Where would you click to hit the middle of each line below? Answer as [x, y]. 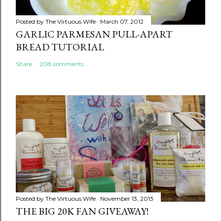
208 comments [62, 64]
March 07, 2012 [122, 21]
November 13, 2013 [127, 198]
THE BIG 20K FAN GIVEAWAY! [82, 211]
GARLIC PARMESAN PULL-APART [94, 34]
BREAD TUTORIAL [60, 47]
